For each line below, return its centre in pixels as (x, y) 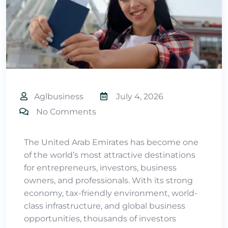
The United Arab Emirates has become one (111, 142)
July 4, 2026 (139, 96)
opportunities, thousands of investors (100, 218)
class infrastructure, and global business (105, 206)
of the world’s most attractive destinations (110, 155)
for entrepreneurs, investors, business (100, 167)
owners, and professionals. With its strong (108, 180)
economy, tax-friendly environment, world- (111, 193)
